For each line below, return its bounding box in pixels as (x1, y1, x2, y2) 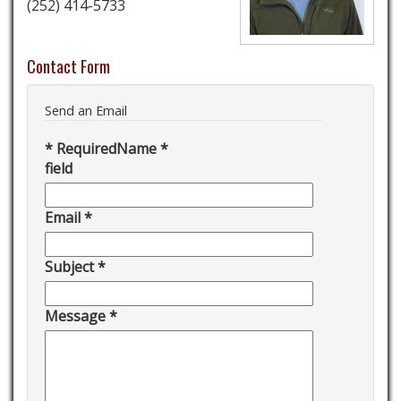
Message (45, 306, 106, 326)
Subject (45, 257, 94, 277)
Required (53, 139, 116, 158)
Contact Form (27, 55, 110, 78)
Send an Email (45, 102, 127, 119)
